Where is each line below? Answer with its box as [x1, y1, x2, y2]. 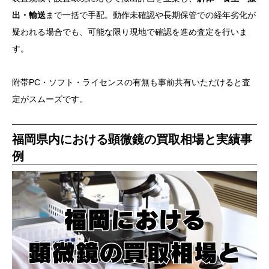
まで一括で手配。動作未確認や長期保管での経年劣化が [46, 10, 256, 20]
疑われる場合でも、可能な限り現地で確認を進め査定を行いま [12, 26, 247, 37]
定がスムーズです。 [12, 94, 88, 104]
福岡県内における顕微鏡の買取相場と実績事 [12, 132, 252, 146]
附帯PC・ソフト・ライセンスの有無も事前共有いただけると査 [12, 77, 250, 87]
